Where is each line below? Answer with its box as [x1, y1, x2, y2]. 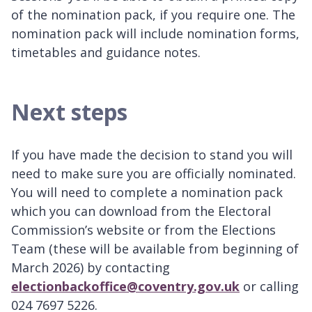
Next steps [11, 96, 127, 127]
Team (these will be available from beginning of [11, 240, 299, 257]
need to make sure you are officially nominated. [11, 164, 296, 182]
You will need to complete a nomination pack [11, 183, 283, 201]
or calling [240, 277, 299, 295]
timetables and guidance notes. [11, 43, 201, 61]
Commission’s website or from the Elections [11, 221, 276, 238]
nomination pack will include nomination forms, [11, 24, 299, 42]
